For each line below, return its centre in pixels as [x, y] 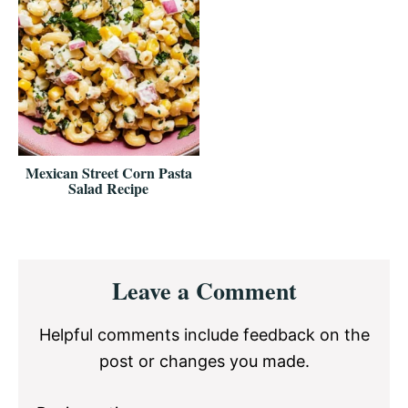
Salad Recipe [109, 188]
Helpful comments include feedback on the [204, 334]
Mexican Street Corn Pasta [108, 172]
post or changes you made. [204, 361]
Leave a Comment [204, 290]
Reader [58, 272]
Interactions [86, 300]
